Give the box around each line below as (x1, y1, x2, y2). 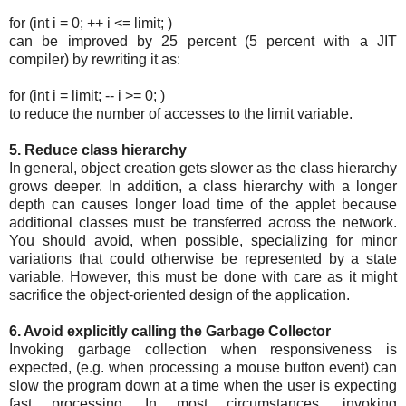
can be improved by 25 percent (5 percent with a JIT (9, 34, 397, 50)
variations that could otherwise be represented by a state (9, 251, 397, 267)
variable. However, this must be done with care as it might (9, 269, 397, 285)
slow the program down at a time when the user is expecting (9, 378, 397, 394)
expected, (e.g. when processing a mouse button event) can (9, 360, 397, 376)
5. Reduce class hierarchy (9, 142, 187, 159)
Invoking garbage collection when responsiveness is (9, 342, 397, 358)
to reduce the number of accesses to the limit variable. (9, 106, 353, 122)
